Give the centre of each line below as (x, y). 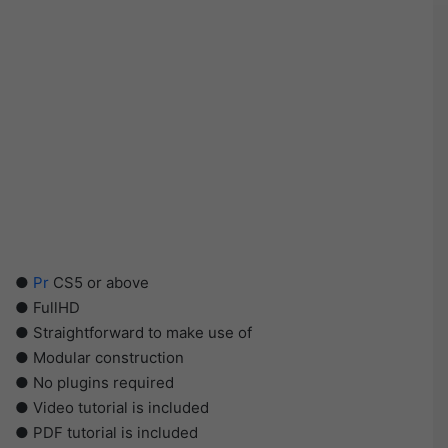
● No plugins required (94, 383)
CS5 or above (99, 283)
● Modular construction (99, 358)
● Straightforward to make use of (133, 333)
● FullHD (47, 308)
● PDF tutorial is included (106, 433)
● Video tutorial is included (112, 408)
